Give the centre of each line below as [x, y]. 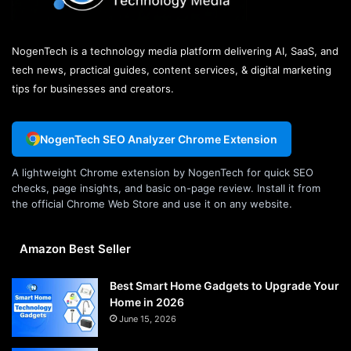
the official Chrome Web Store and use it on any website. [152, 203]
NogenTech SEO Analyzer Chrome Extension [159, 139]
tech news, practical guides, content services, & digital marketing [172, 69]
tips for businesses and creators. [93, 88]
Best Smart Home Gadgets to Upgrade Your [224, 285]
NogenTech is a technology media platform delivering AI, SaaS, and [175, 51]
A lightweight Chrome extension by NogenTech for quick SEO [163, 172]
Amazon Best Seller [75, 248]
